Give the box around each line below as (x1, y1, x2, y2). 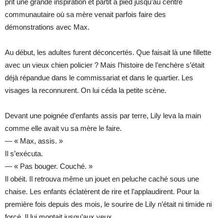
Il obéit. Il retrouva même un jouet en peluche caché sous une (5, 174, 199, 183)
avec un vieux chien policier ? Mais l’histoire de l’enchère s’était (5, 60, 204, 69)
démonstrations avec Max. (5, 22, 90, 31)
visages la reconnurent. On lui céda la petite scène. (5, 86, 166, 94)
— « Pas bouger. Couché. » (5, 162, 92, 170)
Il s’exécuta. (5, 149, 43, 158)
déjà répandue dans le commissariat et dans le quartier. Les (5, 73, 193, 82)
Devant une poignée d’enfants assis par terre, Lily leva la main (5, 111, 201, 120)
